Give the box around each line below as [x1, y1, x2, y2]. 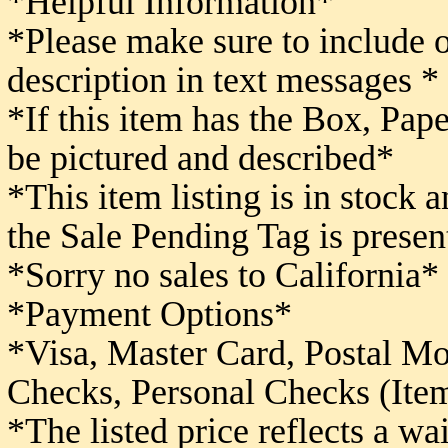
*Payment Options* [7, 294, 292, 334]
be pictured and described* [7, 138, 403, 178]
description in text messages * [7, 60, 439, 100]
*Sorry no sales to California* [7, 255, 439, 295]
